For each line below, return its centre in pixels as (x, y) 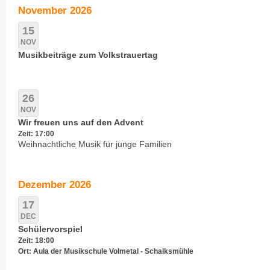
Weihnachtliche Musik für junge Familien (95, 144)
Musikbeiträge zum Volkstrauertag (88, 55)
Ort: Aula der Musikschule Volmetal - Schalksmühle (105, 252)
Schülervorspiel (50, 229)
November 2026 (55, 11)
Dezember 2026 (54, 185)
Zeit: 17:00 (36, 134)
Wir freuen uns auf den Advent (80, 123)
